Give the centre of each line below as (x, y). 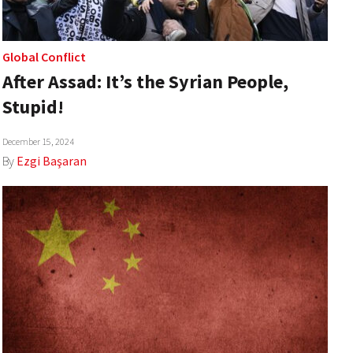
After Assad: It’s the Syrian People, (145, 82)
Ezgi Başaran (51, 161)
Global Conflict (44, 57)
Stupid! (33, 107)
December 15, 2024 (38, 142)
